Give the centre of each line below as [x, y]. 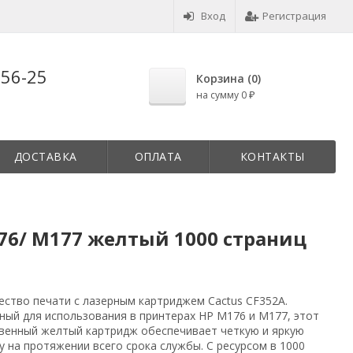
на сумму [219, 95]
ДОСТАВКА [45, 156]
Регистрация [294, 16]
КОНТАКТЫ [272, 156]
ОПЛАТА [158, 156]
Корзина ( [224, 78]
